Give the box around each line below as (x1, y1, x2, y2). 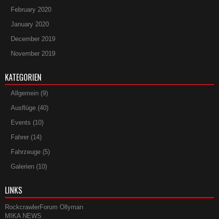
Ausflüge (11, 104, 36, 111)
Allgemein (11, 89, 39, 97)
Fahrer (11, 133, 29, 141)
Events (11, 118, 31, 126)
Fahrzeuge (11, 148, 41, 155)
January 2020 (11, 20, 49, 28)
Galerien (11, 162, 34, 170)
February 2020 (11, 5, 51, 13)
